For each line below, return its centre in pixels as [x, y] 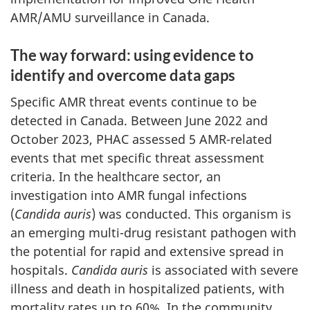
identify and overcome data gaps [123, 75]
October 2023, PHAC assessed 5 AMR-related [141, 139]
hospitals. [41, 270]
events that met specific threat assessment [137, 158]
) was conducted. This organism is [191, 214]
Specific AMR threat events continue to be [134, 102]
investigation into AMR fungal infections [129, 195]
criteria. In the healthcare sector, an [116, 176]
